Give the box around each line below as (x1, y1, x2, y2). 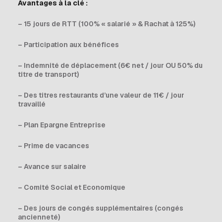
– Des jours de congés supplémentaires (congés (18, 204, 183, 213)
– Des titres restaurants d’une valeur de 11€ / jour (18, 91, 184, 100)
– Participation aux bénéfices (18, 40, 119, 49)
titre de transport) (18, 70, 79, 79)
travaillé (18, 100, 46, 109)
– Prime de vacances (18, 141, 89, 150)
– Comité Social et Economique (18, 183, 125, 192)
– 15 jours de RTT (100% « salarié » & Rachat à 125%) (18, 19, 195, 28)
